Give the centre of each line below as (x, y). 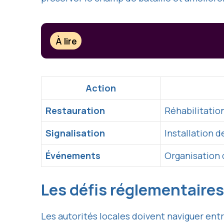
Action (101, 88)
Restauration (75, 111)
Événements (73, 156)
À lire (66, 41)
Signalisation (75, 133)
